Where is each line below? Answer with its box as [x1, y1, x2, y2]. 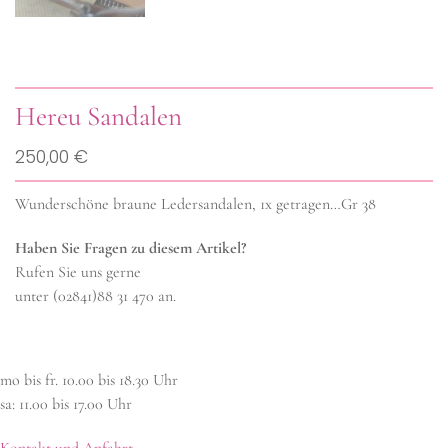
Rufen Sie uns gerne [15, 262, 141, 283]
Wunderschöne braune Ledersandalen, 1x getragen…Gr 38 [15, 194, 376, 215]
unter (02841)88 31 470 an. [15, 286, 176, 307]
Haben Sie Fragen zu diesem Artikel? [15, 238, 246, 259]
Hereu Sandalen [15, 100, 182, 134]
